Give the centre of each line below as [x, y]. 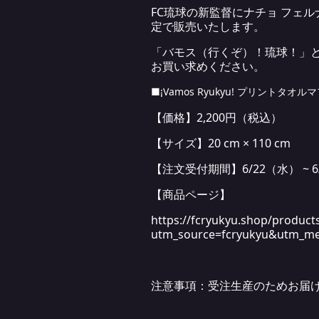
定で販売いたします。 [208, 27]
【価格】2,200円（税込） [216, 118]
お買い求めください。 [208, 67]
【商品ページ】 [191, 195]
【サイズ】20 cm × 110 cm [221, 143]
